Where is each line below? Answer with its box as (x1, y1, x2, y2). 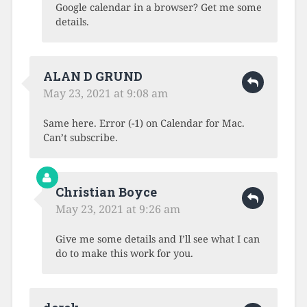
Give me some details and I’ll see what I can (55, 232, 260, 246)
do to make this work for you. (55, 247, 193, 260)
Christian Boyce (55, 184, 157, 201)
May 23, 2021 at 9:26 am (55, 201, 180, 217)
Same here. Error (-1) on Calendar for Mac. (42, 116, 245, 130)
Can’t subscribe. (42, 131, 118, 145)
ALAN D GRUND (42, 68, 143, 85)
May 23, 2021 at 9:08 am (42, 86, 168, 101)
